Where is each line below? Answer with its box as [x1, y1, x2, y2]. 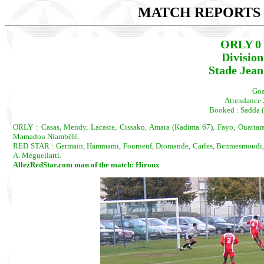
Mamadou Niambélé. [13, 132, 80, 141]
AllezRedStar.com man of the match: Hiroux [13, 160, 160, 170]
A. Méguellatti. [13, 151, 61, 160]
